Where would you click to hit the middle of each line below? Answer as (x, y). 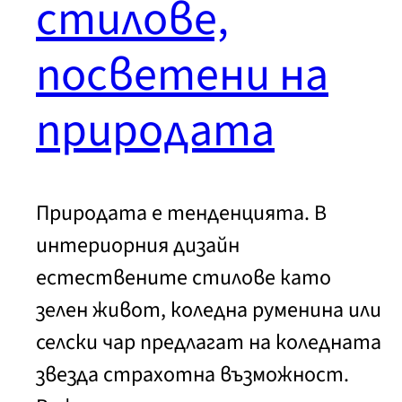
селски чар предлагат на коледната (209, 342)
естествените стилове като (184, 277)
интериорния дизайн (138, 245)
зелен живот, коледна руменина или (209, 310)
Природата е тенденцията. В (181, 213)
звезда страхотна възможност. (192, 374)
